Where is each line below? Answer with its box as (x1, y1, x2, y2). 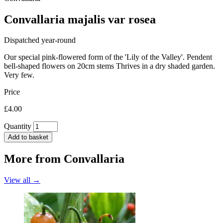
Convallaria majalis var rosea (4, 12, 156, 26)
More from (4, 152, 64, 166)
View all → (4, 176, 40, 185)
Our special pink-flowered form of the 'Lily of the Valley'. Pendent (4, 53, 212, 62)
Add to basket (8, 133, 48, 141)
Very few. (4, 71, 34, 80)
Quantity (4, 122, 31, 131)
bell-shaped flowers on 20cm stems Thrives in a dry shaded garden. (4, 62, 215, 71)
